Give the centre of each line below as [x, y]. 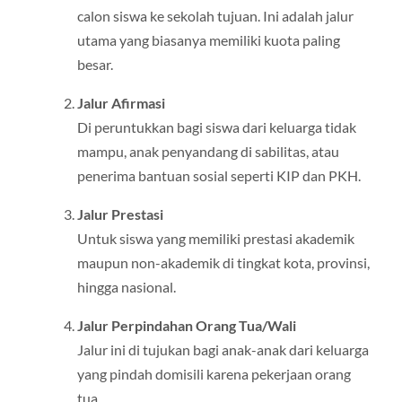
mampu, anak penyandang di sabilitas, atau [208, 152]
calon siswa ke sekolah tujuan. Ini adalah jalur [215, 16]
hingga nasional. [126, 287]
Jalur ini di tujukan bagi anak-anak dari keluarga [223, 350]
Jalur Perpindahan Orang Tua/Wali [186, 326]
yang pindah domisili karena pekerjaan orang [214, 374]
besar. [95, 64]
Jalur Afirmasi [121, 103]
